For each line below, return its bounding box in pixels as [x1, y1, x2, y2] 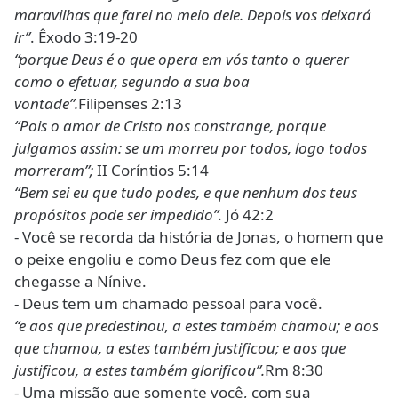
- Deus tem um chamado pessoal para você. [14, 293, 322, 314]
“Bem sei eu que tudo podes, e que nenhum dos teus [14, 182, 357, 203]
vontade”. [14, 93, 78, 115]
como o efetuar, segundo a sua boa [14, 71, 250, 92]
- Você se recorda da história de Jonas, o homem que [14, 227, 384, 248]
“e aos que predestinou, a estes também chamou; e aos [14, 315, 378, 337]
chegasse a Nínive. [14, 271, 147, 292]
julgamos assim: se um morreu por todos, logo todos [14, 138, 367, 159]
